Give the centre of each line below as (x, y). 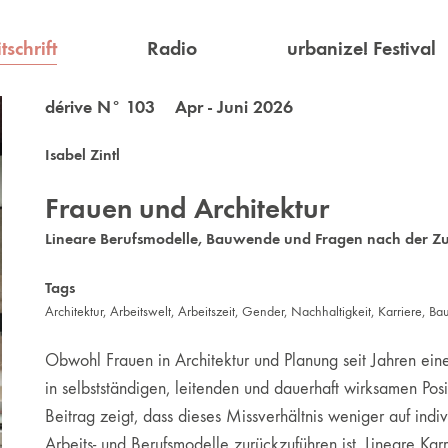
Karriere (399, 311)
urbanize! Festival (361, 48)
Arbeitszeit (206, 311)
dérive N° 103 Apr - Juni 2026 (168, 107)
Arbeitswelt (140, 311)
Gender (262, 311)
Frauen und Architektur (186, 208)
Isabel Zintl (82, 154)
